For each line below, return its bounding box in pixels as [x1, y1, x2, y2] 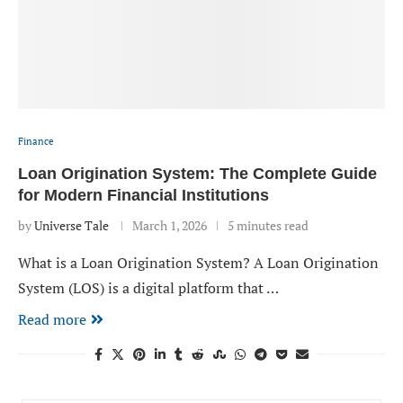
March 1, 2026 [132, 217, 207, 234]
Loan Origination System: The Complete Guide [18, 165, 377, 183]
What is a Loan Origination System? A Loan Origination [18, 253, 379, 273]
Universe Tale [34, 217, 109, 234]
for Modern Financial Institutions [18, 186, 269, 204]
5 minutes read [228, 217, 309, 234]
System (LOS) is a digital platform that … [18, 278, 279, 298]
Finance [18, 135, 54, 148]
